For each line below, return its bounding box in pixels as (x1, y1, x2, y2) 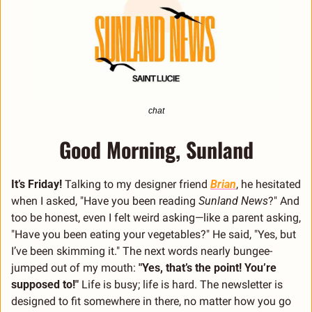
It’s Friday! (11, 178, 65, 192)
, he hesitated (236, 178, 301, 192)
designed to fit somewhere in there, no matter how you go (11, 295, 291, 309)
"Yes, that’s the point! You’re (139, 261, 276, 275)
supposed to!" (11, 278, 81, 292)
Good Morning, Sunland (58, 134, 253, 166)
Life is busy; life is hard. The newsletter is (81, 278, 283, 292)
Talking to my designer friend (65, 178, 210, 192)
